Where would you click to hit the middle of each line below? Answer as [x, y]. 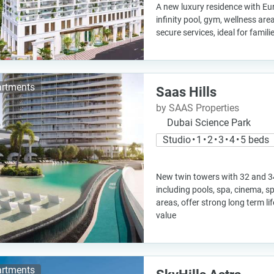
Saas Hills [186, 92]
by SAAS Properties [198, 108]
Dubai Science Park [209, 123]
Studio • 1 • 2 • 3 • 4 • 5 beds [216, 140]
